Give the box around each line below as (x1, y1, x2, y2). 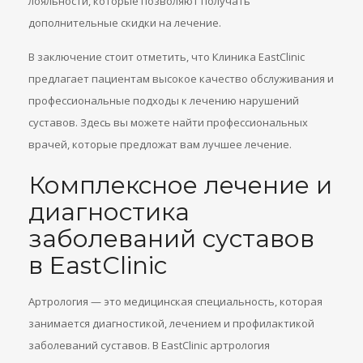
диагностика (28, 197, 190, 227)
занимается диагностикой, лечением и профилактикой (28, 316, 314, 331)
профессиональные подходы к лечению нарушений (28, 93, 299, 108)
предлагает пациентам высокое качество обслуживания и (28, 71, 334, 86)
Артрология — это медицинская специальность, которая (28, 294, 322, 309)
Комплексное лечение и (28, 170, 332, 200)
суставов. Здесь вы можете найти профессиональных (28, 115, 308, 130)
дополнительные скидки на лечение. (28, 15, 221, 30)
